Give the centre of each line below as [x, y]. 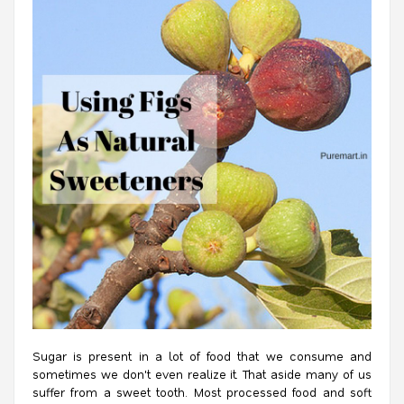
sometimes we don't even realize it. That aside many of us [202, 374]
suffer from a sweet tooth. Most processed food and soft [202, 392]
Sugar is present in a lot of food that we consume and [202, 356]
